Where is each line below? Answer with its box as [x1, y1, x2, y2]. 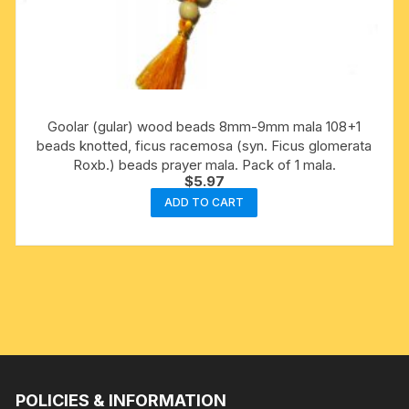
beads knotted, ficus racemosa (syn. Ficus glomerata [37, 136, 372, 154]
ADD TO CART [164, 194, 245, 209]
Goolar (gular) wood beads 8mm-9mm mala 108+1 [47, 117, 362, 135]
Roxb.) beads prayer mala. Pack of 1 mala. [72, 155, 336, 173]
